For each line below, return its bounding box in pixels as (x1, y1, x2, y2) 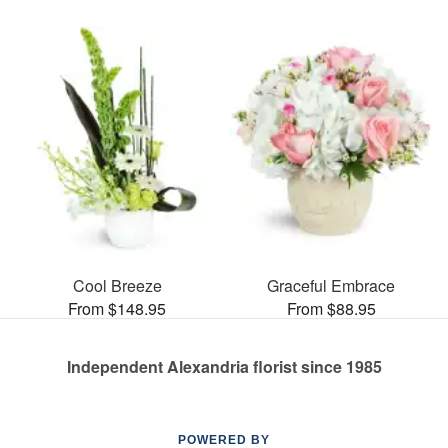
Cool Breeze (72, 273, 162, 297)
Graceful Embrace (267, 273, 395, 297)
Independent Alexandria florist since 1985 (66, 354, 382, 378)
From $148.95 (68, 296, 166, 320)
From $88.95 (286, 296, 376, 320)
